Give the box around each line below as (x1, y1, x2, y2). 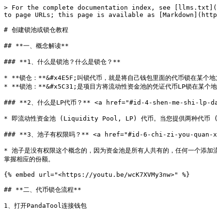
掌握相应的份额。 (4, 155, 54, 163)
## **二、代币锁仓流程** (4, 186, 81, 193)
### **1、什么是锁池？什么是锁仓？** (4, 58, 121, 65)
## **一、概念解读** (4, 42, 69, 49)
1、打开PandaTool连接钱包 (4, 202, 87, 209)
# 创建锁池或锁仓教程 (4, 26, 68, 33)
